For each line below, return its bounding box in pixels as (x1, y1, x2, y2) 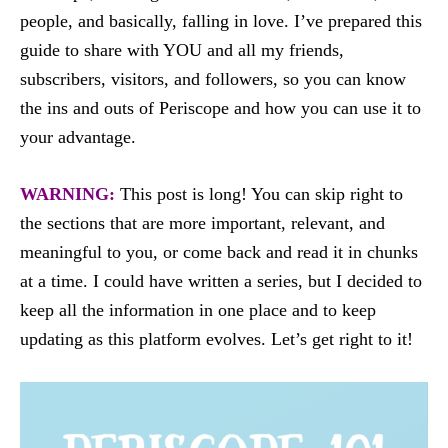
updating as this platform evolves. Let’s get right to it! (20, 329, 413, 349)
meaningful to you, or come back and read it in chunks (20, 242, 418, 262)
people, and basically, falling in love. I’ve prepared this (20, 11, 422, 31)
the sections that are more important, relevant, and (20, 213, 385, 233)
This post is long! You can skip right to (120, 184, 403, 204)
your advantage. (20, 127, 136, 147)
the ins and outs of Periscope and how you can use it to (20, 98, 421, 118)
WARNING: (20, 184, 115, 204)
